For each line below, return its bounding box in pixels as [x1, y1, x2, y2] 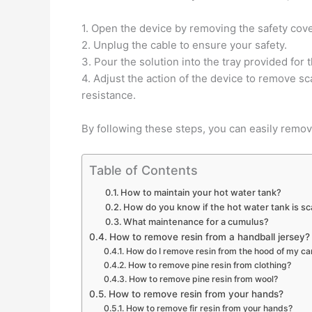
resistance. [81, 88, 136, 102]
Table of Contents [89, 163, 198, 178]
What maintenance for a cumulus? [123, 217, 270, 227]
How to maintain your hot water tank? [120, 187, 282, 198]
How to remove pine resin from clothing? [127, 260, 291, 270]
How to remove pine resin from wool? [128, 274, 278, 284]
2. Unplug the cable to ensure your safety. [81, 38, 287, 52]
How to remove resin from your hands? [108, 288, 283, 299]
